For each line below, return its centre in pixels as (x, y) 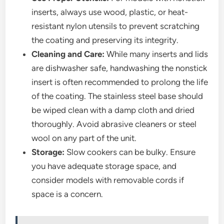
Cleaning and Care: (68, 54)
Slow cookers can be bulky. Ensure (130, 152)
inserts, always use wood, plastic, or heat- (110, 12)
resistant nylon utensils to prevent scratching (116, 26)
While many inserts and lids (156, 54)
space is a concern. (67, 194)
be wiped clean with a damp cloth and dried (113, 110)
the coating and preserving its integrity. (105, 40)
